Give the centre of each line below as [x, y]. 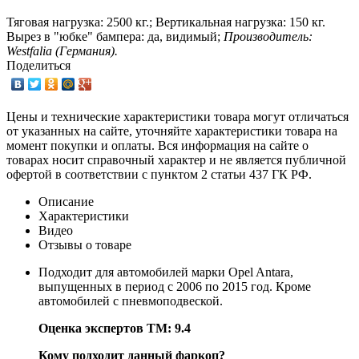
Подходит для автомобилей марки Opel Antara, [166, 272]
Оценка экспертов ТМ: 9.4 [115, 328]
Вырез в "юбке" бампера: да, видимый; [115, 36]
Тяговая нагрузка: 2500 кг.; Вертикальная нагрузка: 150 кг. [166, 22]
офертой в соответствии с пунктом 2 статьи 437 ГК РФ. [159, 174]
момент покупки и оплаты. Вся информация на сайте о [157, 145]
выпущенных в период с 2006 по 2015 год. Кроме [175, 286]
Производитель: [268, 36]
